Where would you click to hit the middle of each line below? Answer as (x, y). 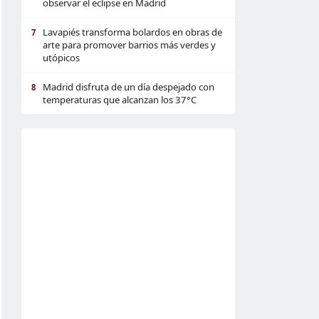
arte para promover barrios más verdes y (129, 45)
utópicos (61, 58)
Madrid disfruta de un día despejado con (129, 87)
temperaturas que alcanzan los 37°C (120, 100)
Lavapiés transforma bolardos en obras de (132, 32)
